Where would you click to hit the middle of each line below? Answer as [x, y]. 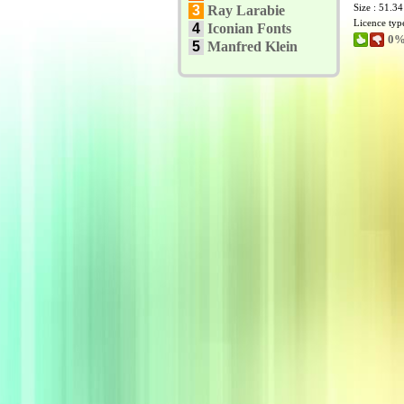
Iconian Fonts [249, 28]
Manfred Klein [252, 46]
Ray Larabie [246, 10]
